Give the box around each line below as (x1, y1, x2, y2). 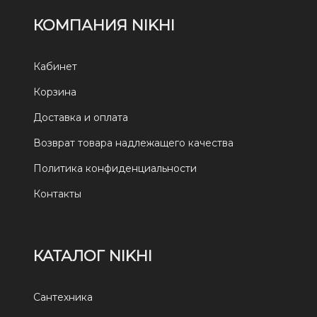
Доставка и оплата (33, 111, 129, 125)
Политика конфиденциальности (33, 162, 197, 175)
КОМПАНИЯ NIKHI (33, 16, 175, 35)
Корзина (33, 86, 77, 99)
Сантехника (33, 291, 93, 304)
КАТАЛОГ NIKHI (33, 247, 153, 265)
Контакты (33, 188, 82, 201)
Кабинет (33, 60, 78, 74)
